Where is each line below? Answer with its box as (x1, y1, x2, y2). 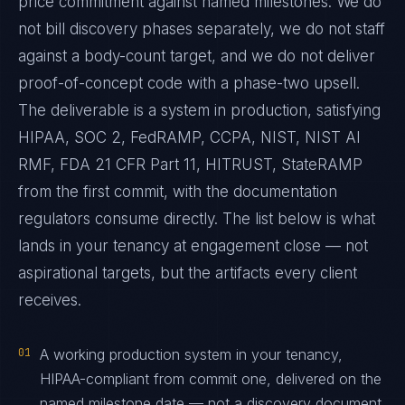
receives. (18, 291, 81, 309)
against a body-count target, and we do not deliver (18, 47, 375, 65)
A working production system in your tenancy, (40, 345, 343, 363)
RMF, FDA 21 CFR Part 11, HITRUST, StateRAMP (18, 155, 363, 174)
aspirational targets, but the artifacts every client (18, 264, 357, 282)
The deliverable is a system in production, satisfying (18, 101, 381, 119)
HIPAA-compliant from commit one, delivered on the (40, 370, 381, 388)
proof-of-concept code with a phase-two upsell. (18, 74, 360, 92)
